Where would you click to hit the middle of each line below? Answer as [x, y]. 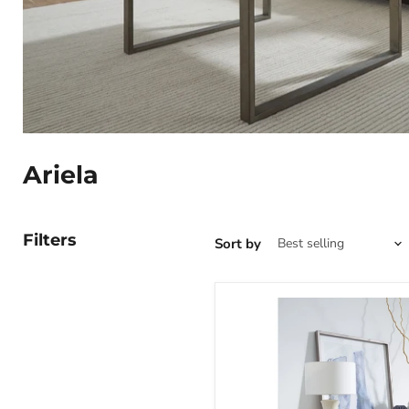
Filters [50, 241]
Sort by [238, 243]
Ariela [61, 175]
